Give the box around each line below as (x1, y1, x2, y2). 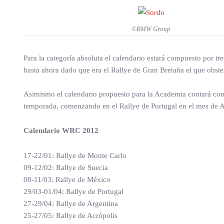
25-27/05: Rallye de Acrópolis (23, 211, 117, 220)
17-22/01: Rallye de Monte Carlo (23, 151, 126, 160)
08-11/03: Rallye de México (23, 175, 110, 184)
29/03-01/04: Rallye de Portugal (23, 187, 123, 196)
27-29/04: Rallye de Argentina (23, 199, 118, 208)
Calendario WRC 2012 (23, 126, 98, 135)
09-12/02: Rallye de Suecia (23, 163, 108, 172)
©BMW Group (131, 25, 170, 33)
